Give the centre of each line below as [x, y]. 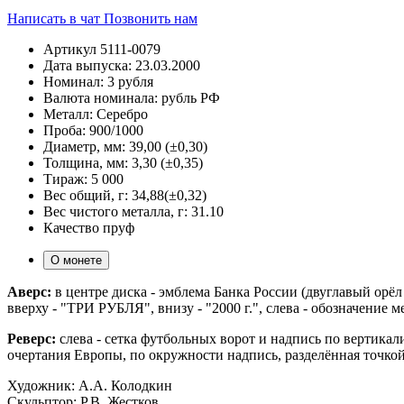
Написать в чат [55, 18]
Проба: [64, 130]
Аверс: [29, 291]
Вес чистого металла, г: [115, 211]
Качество [71, 227]
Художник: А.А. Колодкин [90, 385]
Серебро [122, 114]
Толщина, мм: [86, 162]
